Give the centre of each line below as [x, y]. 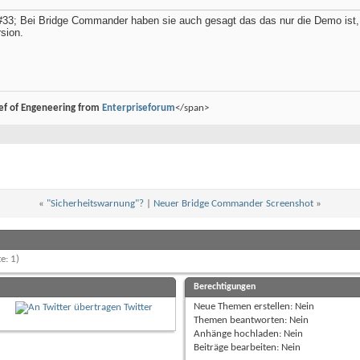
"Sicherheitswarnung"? [95, 204]
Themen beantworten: [241, 321]
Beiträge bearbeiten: [237, 348]
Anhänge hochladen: [238, 334]
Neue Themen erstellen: [244, 307]
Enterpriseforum [139, 108]
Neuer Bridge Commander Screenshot [233, 204]
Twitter [138, 308]
